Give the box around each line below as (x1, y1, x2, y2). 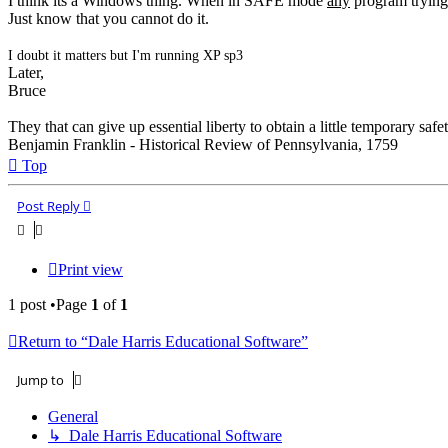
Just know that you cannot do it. (8, 9, 209, 27)
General (48, 407, 98, 425)
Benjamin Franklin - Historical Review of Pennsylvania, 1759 (8, 135, 398, 153)
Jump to (17, 370, 64, 389)
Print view (58, 260, 123, 278)
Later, (8, 63, 44, 81)
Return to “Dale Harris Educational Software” (18, 332, 308, 350)
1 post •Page (8, 295, 91, 313)
